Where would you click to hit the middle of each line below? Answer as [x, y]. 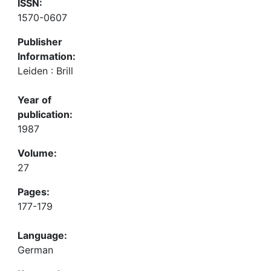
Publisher [40, 42]
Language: [42, 235]
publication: [45, 114]
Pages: [34, 192]
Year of [34, 100]
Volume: [37, 153]
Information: [47, 56]
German [35, 250]
